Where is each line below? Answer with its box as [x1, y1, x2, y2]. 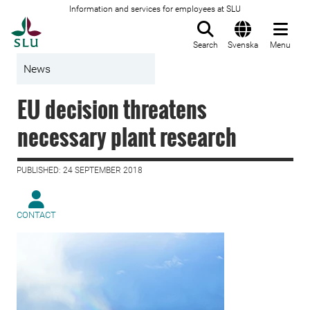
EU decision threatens [17, 93, 207, 125]
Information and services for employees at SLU [69, 4, 241, 14]
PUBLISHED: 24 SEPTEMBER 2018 [17, 165, 143, 175]
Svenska [228, 40, 258, 50]
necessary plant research [17, 120, 237, 153]
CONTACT [17, 210, 56, 220]
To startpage [41, 17, 111, 31]
